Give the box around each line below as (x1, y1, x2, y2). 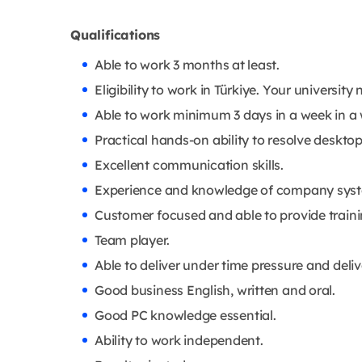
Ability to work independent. (95, 332, 263, 349)
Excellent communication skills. (95, 157, 284, 174)
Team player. (95, 232, 170, 249)
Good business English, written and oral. (95, 282, 335, 299)
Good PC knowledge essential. (95, 307, 276, 324)
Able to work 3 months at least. (95, 57, 280, 74)
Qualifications (70, 27, 161, 44)
